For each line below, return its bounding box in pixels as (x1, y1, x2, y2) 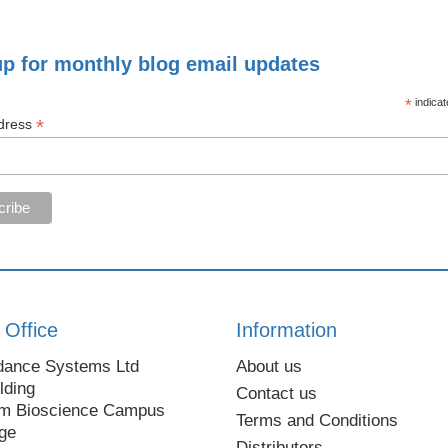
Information (236, 318, 338, 341)
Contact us (236, 383, 318, 403)
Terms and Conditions (236, 411, 399, 430)
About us (236, 356, 303, 376)
